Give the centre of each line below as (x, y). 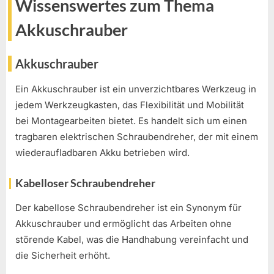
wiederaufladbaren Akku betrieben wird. (102, 153)
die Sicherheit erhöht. (63, 256)
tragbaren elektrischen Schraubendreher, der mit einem (137, 137)
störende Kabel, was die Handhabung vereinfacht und (132, 240)
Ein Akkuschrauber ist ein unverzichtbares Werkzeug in (136, 89)
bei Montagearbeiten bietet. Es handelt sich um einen (131, 121)
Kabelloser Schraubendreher (85, 183)
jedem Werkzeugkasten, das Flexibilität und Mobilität (130, 105)
